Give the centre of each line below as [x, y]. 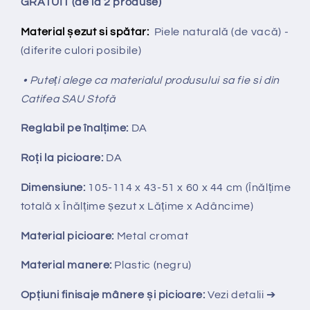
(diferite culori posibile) [81, 50]
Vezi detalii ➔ [242, 295]
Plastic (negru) [153, 265]
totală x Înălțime [64, 206]
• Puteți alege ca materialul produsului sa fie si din [150, 80]
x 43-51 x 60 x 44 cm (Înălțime [213, 187]
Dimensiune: [54, 187]
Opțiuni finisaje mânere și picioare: [114, 295]
